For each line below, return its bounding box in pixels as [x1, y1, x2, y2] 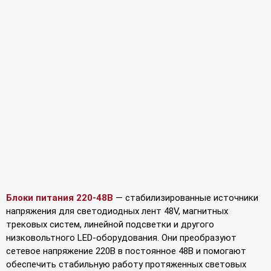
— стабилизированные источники [113, 192, 258, 203]
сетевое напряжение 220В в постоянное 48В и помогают [6, 245, 246, 256]
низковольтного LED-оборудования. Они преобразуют [6, 232, 237, 243]
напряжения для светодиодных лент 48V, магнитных [6, 205, 228, 217]
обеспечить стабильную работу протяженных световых [6, 258, 246, 270]
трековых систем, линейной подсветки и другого [6, 218, 214, 230]
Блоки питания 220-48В [6, 192, 113, 203]
